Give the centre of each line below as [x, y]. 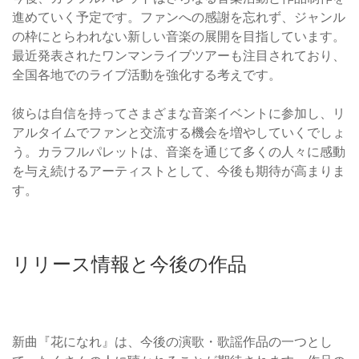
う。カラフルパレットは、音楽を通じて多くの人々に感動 [179, 151]
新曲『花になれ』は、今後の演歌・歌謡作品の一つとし [172, 341]
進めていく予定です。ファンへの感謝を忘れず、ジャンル [179, 16]
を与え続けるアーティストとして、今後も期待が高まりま [179, 170]
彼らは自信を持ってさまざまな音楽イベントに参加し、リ [179, 113]
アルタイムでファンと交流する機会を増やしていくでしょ [179, 132]
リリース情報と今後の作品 [129, 264]
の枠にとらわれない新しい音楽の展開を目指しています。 [179, 36]
